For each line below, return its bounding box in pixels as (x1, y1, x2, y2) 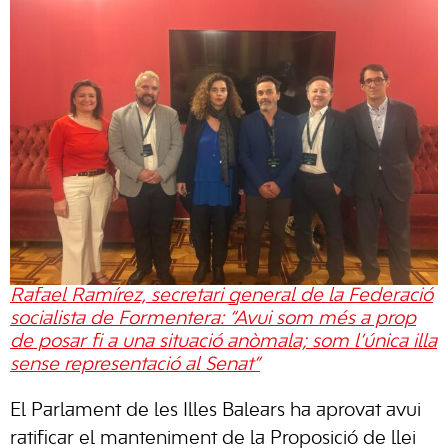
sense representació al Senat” (10, 356, 260, 374)
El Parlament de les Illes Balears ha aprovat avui (10, 402, 421, 420)
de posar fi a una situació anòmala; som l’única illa (10, 333, 437, 351)
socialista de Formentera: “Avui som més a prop (10, 310, 416, 328)
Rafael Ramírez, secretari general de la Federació (10, 287, 433, 305)
